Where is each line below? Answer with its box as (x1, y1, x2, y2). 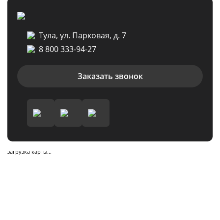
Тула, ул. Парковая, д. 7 (39, 30, 126, 41)
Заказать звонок (77, 71, 143, 82)
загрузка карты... (7, 148, 52, 155)
